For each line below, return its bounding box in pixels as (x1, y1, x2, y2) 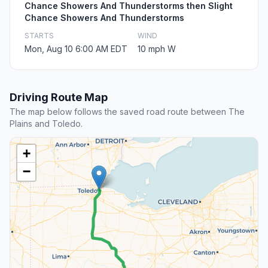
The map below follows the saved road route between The (10, 106, 245, 117)
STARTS (25, 31, 54, 41)
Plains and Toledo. (10, 118, 83, 129)
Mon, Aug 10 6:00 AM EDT (25, 44, 127, 54)
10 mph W (138, 44, 176, 54)
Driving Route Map (10, 91, 108, 104)
